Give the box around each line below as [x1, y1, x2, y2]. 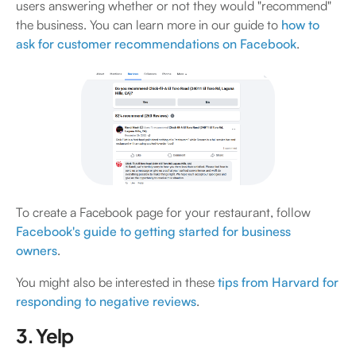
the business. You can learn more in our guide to [16, 17, 281, 33]
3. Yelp [16, 323, 74, 348]
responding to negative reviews [16, 293, 196, 310]
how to [281, 17, 319, 33]
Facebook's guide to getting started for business [16, 223, 291, 240]
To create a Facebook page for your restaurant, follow [16, 204, 311, 221]
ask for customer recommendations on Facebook [16, 36, 296, 52]
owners [16, 242, 57, 259]
